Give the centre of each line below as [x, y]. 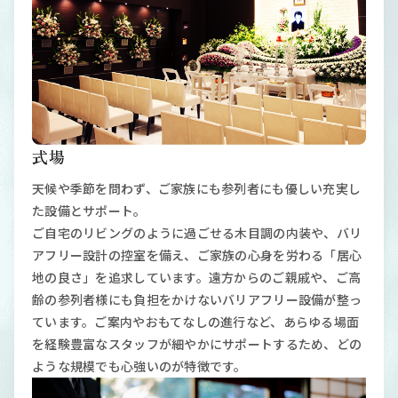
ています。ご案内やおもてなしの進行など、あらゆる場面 [196, 322]
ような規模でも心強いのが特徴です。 [139, 366]
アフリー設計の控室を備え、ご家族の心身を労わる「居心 [197, 255]
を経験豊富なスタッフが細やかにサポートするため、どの [197, 344]
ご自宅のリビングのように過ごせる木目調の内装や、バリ [197, 233]
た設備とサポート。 [89, 211]
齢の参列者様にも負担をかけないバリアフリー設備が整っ [197, 300]
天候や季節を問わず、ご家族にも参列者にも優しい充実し [197, 189]
